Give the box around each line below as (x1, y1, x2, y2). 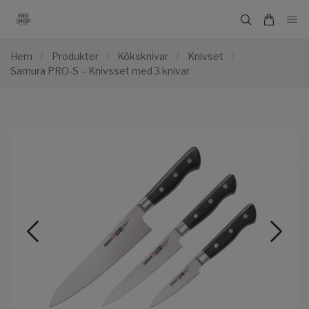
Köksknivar (117, 50, 168, 63)
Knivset (187, 50, 223, 63)
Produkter (51, 50, 99, 63)
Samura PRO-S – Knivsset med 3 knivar (10, 65, 190, 77)
